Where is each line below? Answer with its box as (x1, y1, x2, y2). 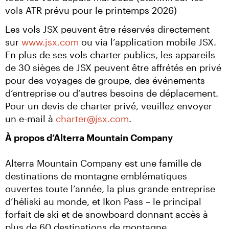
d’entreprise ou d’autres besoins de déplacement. (5, 87, 218, 99)
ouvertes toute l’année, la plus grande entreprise (5, 183, 215, 194)
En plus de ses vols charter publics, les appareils (5, 49, 215, 60)
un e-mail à (5, 113, 56, 124)
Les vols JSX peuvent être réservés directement (5, 24, 210, 35)
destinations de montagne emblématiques (5, 170, 187, 181)
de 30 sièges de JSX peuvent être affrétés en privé (5, 62, 221, 73)
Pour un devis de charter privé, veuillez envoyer (5, 100, 212, 111)
